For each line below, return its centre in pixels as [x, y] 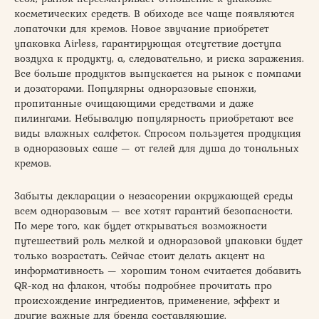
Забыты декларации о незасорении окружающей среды [154, 195]
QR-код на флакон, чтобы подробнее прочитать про [143, 285]
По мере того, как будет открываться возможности [141, 225]
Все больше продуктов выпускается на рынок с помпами [158, 73]
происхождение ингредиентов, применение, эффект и [147, 300]
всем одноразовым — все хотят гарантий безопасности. [153, 210]
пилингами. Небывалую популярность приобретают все [154, 118]
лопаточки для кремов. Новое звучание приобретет [142, 28]
